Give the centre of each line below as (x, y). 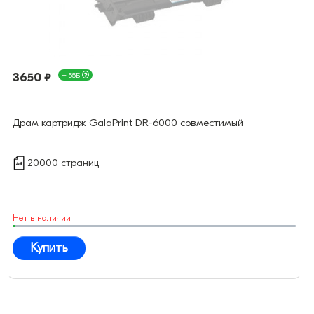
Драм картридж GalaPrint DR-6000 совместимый (128, 123)
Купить (49, 248)
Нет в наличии (42, 218)
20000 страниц (63, 163)
